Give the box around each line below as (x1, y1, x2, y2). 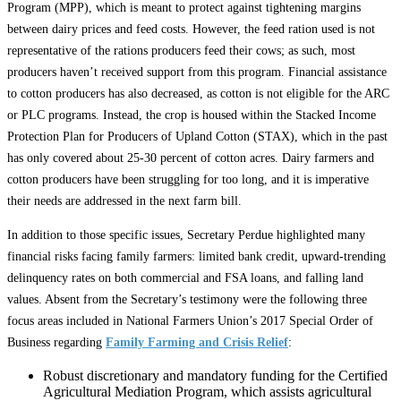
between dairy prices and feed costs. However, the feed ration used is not (7, 21, 375, 36)
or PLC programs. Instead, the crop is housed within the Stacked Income (7, 107, 376, 122)
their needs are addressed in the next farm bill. (7, 193, 242, 208)
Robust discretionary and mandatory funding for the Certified (43, 367, 388, 383)
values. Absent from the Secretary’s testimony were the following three (7, 292, 367, 306)
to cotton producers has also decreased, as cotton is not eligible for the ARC (7, 86, 389, 100)
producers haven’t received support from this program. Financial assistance (7, 64, 387, 79)
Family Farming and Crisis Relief (106, 335, 288, 349)
